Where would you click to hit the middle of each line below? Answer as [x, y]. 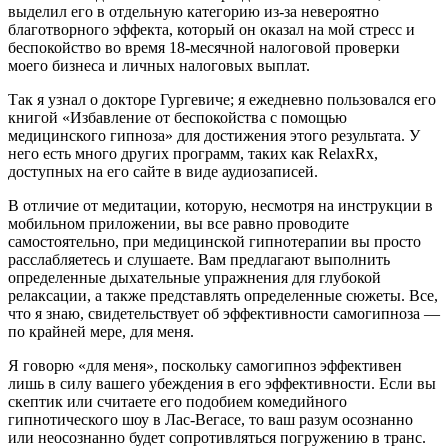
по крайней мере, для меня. [101, 332]
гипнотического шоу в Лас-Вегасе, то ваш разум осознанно [210, 420]
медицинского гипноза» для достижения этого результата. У [214, 136]
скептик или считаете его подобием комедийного [177, 402]
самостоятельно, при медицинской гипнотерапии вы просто [214, 242]
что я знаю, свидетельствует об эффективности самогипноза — [224, 314]
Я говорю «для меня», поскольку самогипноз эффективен [205, 366]
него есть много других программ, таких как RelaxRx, [193, 154]
